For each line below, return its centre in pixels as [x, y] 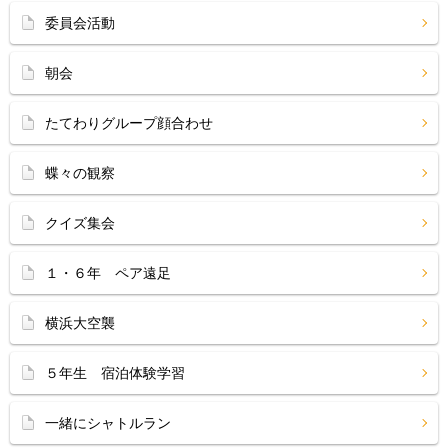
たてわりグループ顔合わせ [129, 123]
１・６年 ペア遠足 [108, 273]
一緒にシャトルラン [108, 423]
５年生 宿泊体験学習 [115, 373]
